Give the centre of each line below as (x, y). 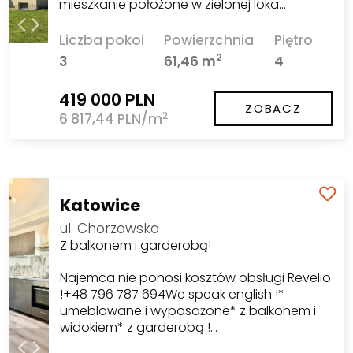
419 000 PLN (107, 100)
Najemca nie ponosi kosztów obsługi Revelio (196, 277)
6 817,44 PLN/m (110, 119)
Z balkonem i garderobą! (136, 245)
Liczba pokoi (101, 40)
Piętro (293, 40)
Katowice (100, 205)
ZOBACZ (273, 108)
